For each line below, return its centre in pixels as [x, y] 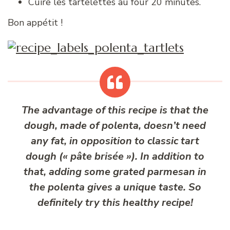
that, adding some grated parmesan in [115, 171]
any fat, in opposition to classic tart [115, 141]
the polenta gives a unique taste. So [115, 187]
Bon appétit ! [35, 22]
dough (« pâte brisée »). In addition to [115, 156]
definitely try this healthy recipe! [115, 202]
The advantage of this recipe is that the [115, 110]
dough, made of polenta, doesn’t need [115, 125]
